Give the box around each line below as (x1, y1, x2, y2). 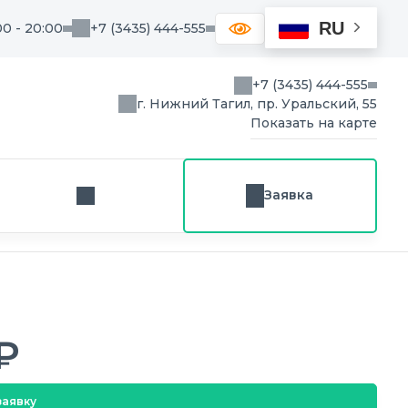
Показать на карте (250, 115, 377, 132)
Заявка (264, 187, 314, 204)
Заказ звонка (84, 195, 169, 212)
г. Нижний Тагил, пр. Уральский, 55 (137, 96, 377, 113)
